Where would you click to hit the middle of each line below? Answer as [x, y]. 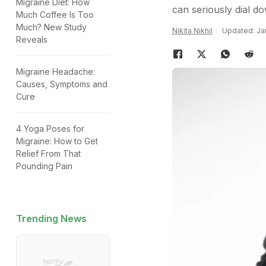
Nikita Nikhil [192, 31]
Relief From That [48, 153]
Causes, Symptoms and [62, 84]
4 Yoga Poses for [50, 129]
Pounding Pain [44, 166]
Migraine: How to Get [57, 141]
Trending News [51, 218]
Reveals [32, 39]
